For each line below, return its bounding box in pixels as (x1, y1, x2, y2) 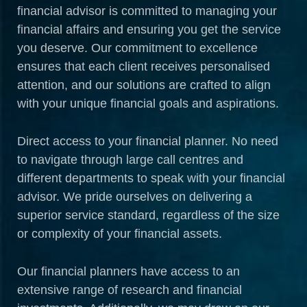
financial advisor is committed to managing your (17, 3, 277, 18)
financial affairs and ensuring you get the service (17, 22, 281, 36)
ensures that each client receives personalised (17, 59, 270, 73)
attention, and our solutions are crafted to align (17, 77, 271, 92)
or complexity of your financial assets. (17, 226, 222, 241)
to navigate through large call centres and (17, 152, 243, 167)
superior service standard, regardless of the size (17, 208, 280, 222)
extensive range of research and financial (17, 282, 242, 297)
